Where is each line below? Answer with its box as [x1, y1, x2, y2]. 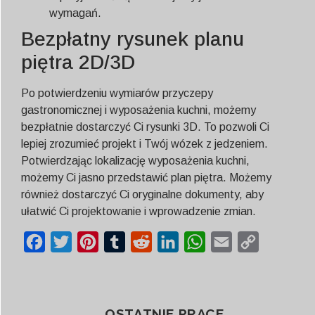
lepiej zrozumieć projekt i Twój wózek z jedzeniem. [21, 138, 268, 150]
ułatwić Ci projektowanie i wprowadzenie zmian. [21, 205, 256, 218]
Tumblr [125, 236, 159, 248]
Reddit [152, 236, 186, 248]
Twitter [72, 236, 108, 248]
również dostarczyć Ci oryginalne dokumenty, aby [21, 188, 264, 201]
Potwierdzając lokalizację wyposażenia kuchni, [21, 155, 250, 167]
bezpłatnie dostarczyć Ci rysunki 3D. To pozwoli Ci [21, 121, 269, 134]
